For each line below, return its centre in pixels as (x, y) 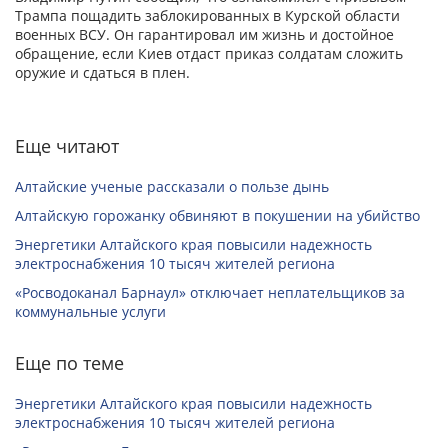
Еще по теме (69, 363)
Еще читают (67, 146)
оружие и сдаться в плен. (102, 73)
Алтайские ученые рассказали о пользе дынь (172, 187)
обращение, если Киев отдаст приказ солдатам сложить (209, 54)
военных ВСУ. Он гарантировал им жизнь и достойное (204, 35)
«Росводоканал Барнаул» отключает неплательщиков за (210, 293)
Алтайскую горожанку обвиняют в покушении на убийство (217, 216)
